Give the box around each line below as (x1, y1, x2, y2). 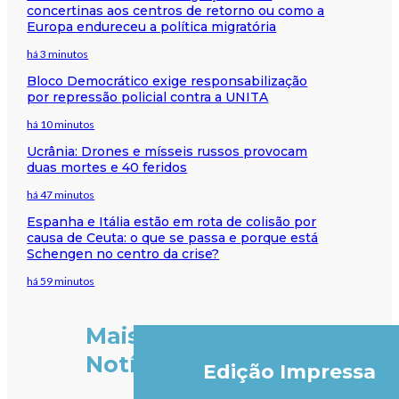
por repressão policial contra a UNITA (27, 88, 269, 105)
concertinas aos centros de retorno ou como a (27, 2, 325, 19)
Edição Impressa (202, 360, 376, 385)
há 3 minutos (27, 46, 89, 61)
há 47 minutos (27, 187, 95, 201)
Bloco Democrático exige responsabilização (27, 72, 308, 89)
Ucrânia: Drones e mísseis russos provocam (27, 142, 308, 159)
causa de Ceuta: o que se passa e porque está (27, 229, 319, 246)
